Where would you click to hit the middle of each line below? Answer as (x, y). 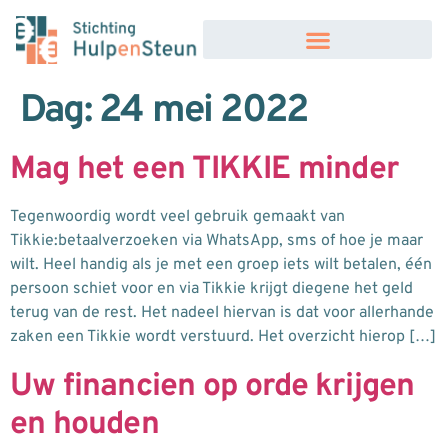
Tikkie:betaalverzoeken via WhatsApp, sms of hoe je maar (216, 240)
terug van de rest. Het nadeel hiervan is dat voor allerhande (222, 312)
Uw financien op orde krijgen (212, 386)
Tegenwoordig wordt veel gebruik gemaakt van (177, 216)
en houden (84, 424)
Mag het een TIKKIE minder (204, 169)
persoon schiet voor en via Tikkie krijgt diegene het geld (211, 288)
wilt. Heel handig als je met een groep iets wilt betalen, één (221, 264)
